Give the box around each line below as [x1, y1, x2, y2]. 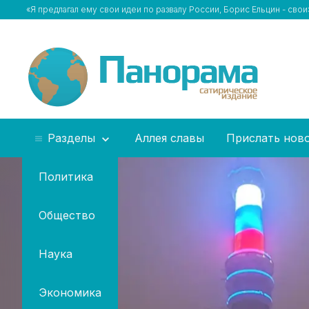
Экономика [39, 286, 101, 299]
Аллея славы [134, 131, 204, 145]
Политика [39, 170, 93, 183]
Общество [39, 208, 95, 222]
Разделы [44, 131, 99, 145]
